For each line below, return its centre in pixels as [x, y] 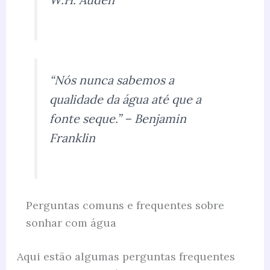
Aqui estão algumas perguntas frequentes [126, 257]
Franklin [73, 138]
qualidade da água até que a [126, 99]
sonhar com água [71, 223]
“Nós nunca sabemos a [112, 80]
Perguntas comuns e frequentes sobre [125, 206]
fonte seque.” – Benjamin [118, 119]
